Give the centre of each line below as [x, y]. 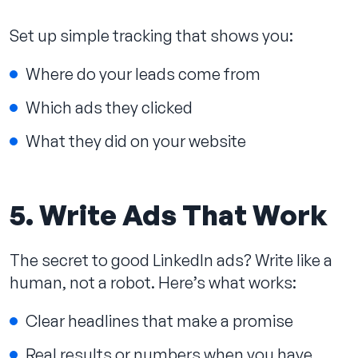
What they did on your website [136, 141]
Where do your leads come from [143, 74]
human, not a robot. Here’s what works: [153, 282]
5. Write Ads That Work [169, 214]
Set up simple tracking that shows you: [151, 35]
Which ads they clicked [109, 107]
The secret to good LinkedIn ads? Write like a [171, 260]
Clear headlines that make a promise [159, 320]
